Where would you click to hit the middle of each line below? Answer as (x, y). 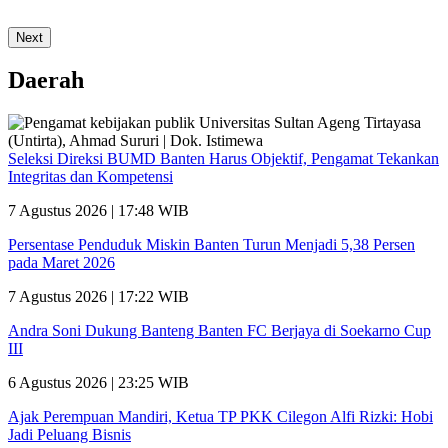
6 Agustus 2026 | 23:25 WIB (98, 383)
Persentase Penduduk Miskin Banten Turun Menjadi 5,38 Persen (211, 245)
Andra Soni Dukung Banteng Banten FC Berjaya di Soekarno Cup (219, 331)
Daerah (46, 80)
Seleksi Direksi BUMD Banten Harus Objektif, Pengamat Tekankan (223, 159)
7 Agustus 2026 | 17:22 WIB (98, 297)
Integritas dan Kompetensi (90, 177)
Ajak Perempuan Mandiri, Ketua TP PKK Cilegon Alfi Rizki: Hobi (220, 417)
